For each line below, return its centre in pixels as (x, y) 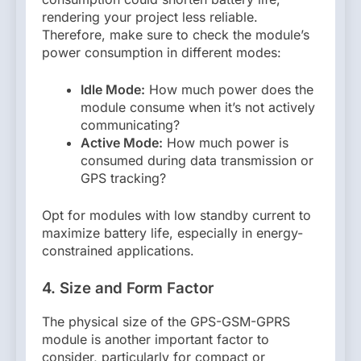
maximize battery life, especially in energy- (172, 233)
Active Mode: (122, 143)
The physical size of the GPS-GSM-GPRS (166, 321)
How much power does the (229, 90)
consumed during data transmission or (197, 161)
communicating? (130, 125)
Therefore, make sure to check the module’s (176, 35)
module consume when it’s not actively (198, 108)
